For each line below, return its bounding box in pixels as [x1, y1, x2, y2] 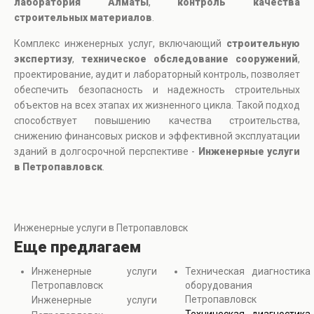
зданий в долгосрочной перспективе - [14, 146, 198, 158]
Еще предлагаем [14, 238, 141, 257]
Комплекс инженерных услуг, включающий [14, 38, 226, 50]
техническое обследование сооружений [81, 53, 298, 65]
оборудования [185, 280, 252, 292]
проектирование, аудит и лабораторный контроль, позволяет [14, 69, 300, 81]
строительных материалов [14, 12, 152, 24]
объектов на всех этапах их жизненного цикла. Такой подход [14, 100, 300, 111]
